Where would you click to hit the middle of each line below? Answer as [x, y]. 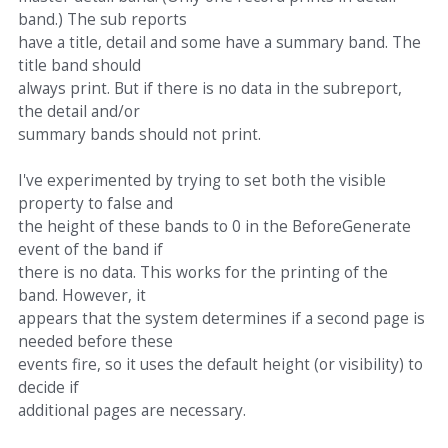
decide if [48, 387]
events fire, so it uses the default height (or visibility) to [220, 364]
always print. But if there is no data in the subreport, [210, 88]
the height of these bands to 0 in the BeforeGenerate [214, 226]
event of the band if [90, 249]
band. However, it [82, 295]
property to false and [95, 203]
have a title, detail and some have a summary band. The [219, 42]
